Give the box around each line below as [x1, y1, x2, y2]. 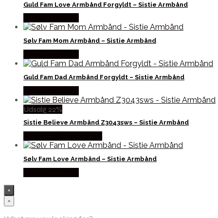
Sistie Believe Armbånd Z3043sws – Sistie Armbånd [23, 119, 189, 127]
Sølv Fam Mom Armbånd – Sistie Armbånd [23, 37, 156, 45]
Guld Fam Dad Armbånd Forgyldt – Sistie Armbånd [23, 73, 184, 81]
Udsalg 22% [23, 104, 62, 114]
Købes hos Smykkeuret [23, 131, 102, 141]
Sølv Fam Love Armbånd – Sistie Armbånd [23, 155, 157, 163]
